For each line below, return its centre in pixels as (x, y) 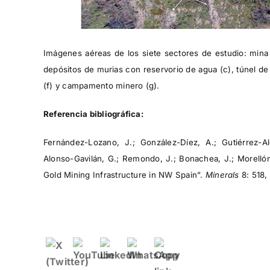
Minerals (222, 174)
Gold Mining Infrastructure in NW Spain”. (124, 174)
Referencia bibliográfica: (93, 114)
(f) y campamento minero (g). (101, 85)
